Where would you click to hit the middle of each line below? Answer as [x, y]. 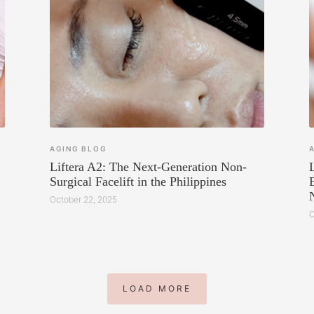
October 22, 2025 [84, 200]
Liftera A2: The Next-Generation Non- [149, 166]
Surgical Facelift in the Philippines [138, 181]
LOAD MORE [157, 289]
